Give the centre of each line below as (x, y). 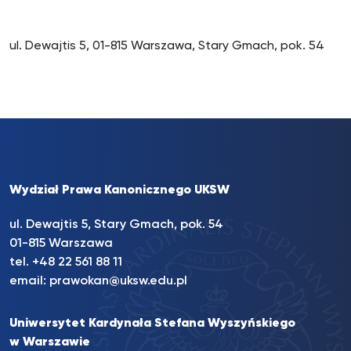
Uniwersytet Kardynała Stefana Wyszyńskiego (152, 324)
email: (29, 281)
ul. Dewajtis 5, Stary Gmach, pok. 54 (116, 225)
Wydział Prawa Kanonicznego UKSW (119, 190)
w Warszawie (50, 342)
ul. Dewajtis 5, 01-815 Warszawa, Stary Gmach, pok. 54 (167, 46)
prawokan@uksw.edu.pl (118, 281)
